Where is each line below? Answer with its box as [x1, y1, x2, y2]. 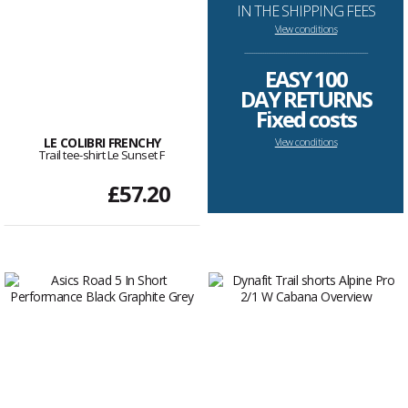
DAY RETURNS [240, 84, 372, 115]
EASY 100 [264, 64, 347, 95]
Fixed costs [255, 104, 356, 135]
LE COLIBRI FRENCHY [43, 134, 161, 152]
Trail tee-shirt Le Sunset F [39, 147, 165, 164]
